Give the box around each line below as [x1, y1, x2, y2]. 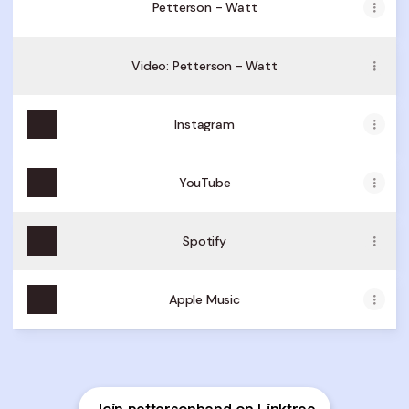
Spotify [183, 233, 226, 249]
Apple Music [169, 291, 240, 308]
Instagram [174, 116, 235, 132]
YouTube [178, 174, 231, 191]
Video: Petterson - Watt [131, 58, 278, 74]
